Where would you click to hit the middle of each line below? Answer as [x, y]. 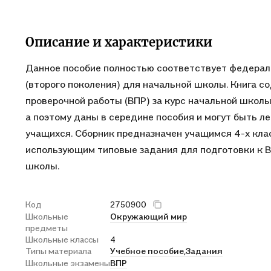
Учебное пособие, [148, 251]
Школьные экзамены [68, 263]
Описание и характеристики [119, 42]
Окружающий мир [149, 216]
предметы [47, 228]
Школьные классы [62, 239]
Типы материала [58, 251]
